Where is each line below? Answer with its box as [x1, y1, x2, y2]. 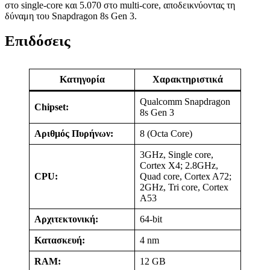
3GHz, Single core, [140, 149, 213, 160]
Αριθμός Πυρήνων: [34, 128, 113, 139]
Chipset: [34, 102, 69, 112]
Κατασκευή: [34, 235, 85, 245]
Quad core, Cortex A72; [140, 171, 231, 181]
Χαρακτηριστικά [152, 74, 223, 84]
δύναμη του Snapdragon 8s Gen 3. [5, 11, 137, 21]
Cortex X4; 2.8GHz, [140, 160, 218, 171]
